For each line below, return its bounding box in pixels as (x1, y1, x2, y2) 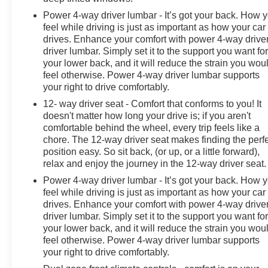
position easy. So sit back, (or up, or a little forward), (43, 146, 260, 157)
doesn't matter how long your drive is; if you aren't (43, 110, 251, 121)
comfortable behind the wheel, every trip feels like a (43, 122, 260, 133)
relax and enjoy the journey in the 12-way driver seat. (43, 158, 267, 169)
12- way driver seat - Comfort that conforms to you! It (43, 98, 262, 109)
